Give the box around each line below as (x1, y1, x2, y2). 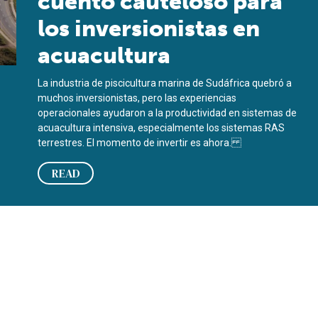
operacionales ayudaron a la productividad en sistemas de (38, 107, 297, 119)
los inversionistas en (38, 15, 261, 42)
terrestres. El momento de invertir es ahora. (38, 137, 242, 148)
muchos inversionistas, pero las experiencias (38, 92, 237, 104)
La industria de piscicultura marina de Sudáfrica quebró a (38, 77, 292, 89)
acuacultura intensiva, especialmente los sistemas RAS (38, 122, 285, 133)
